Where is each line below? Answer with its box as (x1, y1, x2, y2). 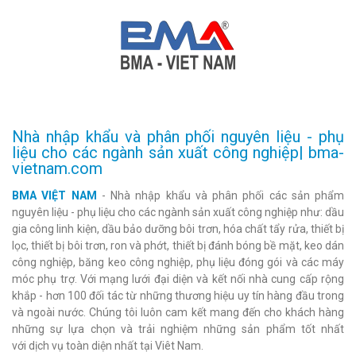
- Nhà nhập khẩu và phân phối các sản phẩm (96, 189, 344, 202)
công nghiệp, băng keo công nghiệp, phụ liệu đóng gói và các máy (12, 256, 344, 269)
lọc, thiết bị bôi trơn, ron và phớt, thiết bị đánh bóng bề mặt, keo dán (12, 239, 344, 252)
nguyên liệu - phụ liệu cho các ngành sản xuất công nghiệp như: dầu (12, 206, 344, 219)
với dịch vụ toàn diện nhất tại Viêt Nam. (12, 339, 203, 352)
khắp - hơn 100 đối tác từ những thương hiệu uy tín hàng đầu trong (12, 289, 344, 302)
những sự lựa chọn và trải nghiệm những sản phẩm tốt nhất (12, 323, 344, 335)
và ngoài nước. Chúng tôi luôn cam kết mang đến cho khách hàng (12, 306, 344, 319)
